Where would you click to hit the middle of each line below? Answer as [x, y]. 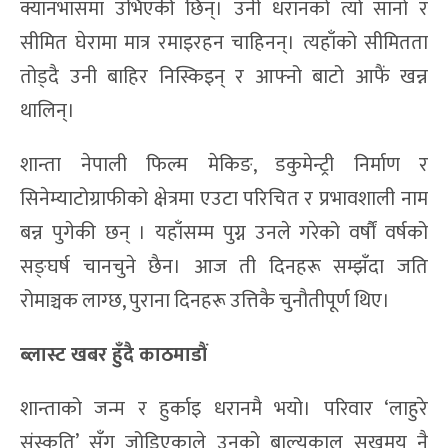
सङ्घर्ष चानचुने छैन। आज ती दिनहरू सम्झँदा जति [224, 266]
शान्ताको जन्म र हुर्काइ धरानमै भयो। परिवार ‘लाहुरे [224, 408]
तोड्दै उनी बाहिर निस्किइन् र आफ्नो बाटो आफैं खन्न [224, 76]
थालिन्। [47, 110]
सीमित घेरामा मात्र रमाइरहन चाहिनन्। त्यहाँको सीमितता [224, 42]
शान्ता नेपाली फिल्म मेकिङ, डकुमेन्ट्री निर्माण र [224, 164]
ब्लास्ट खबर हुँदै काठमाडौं [116, 354]
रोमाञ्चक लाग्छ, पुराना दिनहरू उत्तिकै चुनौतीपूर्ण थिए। [205, 300]
